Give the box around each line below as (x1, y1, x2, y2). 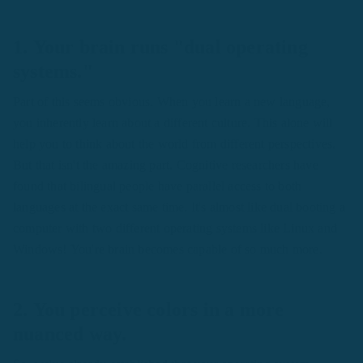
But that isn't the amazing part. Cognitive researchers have (13, 158, 318, 173)
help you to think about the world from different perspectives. (13, 137, 336, 152)
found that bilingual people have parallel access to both (13, 179, 302, 194)
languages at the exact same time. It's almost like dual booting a (13, 200, 345, 215)
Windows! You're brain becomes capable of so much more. (13, 242, 322, 257)
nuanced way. (13, 323, 127, 345)
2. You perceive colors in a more (13, 299, 284, 321)
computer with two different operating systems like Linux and (13, 221, 337, 236)
